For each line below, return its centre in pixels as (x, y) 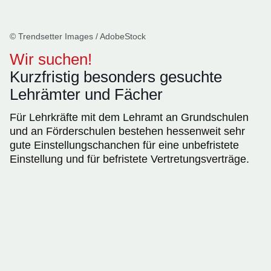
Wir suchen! (51, 60)
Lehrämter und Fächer (86, 95)
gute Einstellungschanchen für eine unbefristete (124, 145)
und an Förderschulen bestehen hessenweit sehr (127, 132)
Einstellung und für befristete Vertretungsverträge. (129, 159)
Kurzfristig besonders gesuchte (116, 77)
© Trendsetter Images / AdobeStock (78, 37)
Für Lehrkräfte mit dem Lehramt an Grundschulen (129, 118)
